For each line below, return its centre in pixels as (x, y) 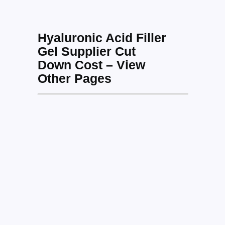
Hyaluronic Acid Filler (102, 38)
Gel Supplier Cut (86, 51)
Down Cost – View (91, 65)
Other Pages (74, 79)
